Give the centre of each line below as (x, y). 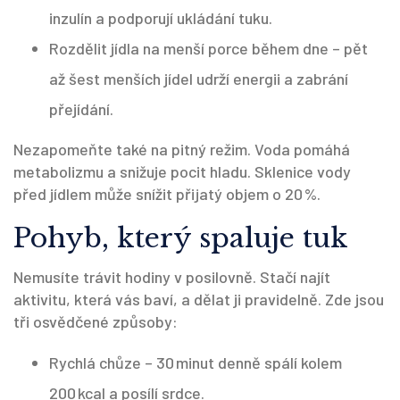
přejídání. (81, 109)
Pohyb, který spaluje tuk (181, 238)
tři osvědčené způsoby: (96, 321)
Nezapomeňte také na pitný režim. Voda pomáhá (182, 149)
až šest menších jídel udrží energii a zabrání (199, 79)
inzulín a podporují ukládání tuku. (161, 18)
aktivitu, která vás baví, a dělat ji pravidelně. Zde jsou (199, 299)
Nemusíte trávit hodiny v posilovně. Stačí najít (172, 277)
